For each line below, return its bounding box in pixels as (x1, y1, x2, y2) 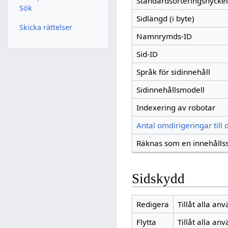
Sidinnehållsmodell (136, 84, 205, 95)
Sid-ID (136, 49, 158, 60)
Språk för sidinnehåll (136, 67, 210, 77)
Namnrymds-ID (136, 31, 192, 42)
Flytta (136, 216, 156, 227)
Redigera (136, 198, 169, 209)
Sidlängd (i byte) (136, 13, 194, 24)
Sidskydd (132, 170, 185, 186)
